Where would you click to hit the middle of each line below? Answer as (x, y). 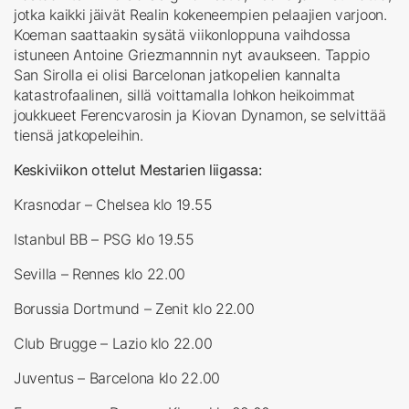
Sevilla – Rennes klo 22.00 (100, 273)
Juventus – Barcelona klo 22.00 (117, 378)
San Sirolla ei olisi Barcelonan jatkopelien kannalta (177, 74)
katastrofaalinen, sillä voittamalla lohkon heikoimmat (185, 94)
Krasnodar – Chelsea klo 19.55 (113, 204)
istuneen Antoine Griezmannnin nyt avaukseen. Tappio (192, 54)
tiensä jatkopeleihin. (79, 135)
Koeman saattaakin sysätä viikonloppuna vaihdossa (182, 34)
